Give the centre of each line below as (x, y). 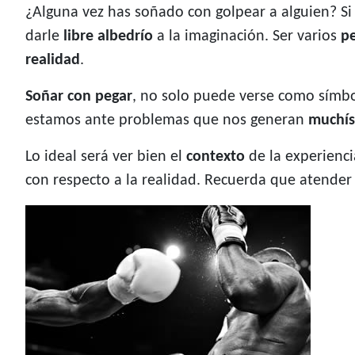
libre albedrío (108, 37)
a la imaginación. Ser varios (247, 37)
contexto (216, 157)
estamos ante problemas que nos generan (167, 121)
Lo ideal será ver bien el (106, 157)
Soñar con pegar (79, 97)
